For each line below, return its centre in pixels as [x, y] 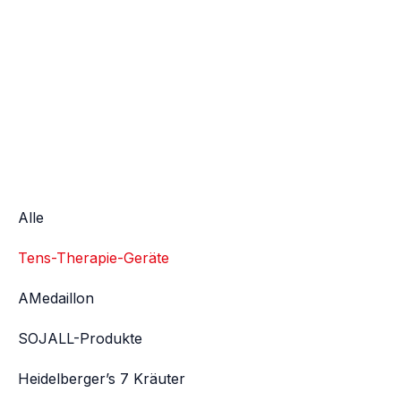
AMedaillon [56, 299]
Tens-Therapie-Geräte [94, 258]
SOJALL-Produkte [80, 339]
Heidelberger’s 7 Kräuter [102, 379]
